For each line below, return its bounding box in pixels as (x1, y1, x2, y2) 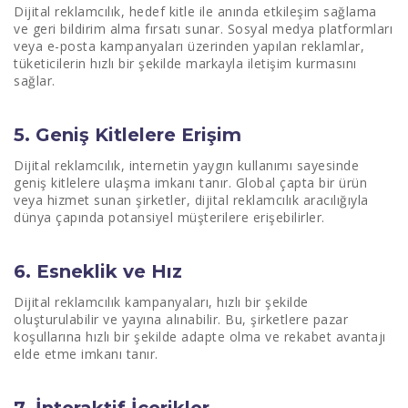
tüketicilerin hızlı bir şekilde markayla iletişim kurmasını (14, 55, 357, 72)
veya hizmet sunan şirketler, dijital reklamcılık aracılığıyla (14, 191, 369, 209)
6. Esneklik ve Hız (14, 260, 182, 282)
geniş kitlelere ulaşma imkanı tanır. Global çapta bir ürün (14, 174, 367, 191)
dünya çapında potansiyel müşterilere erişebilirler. (14, 209, 325, 226)
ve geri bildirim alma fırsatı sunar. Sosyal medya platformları (14, 20, 393, 37)
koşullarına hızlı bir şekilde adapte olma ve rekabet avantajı (14, 328, 386, 345)
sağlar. (14, 72, 56, 89)
